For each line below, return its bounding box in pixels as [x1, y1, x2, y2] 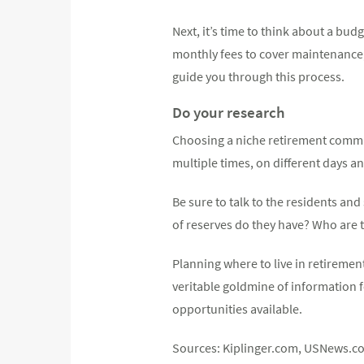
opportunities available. [172, 300, 302, 317]
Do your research [172, 102, 285, 122]
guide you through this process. [172, 67, 344, 84]
